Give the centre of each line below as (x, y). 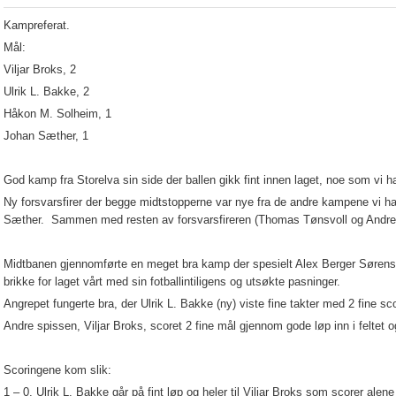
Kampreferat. (37, 25)
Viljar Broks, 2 (40, 69)
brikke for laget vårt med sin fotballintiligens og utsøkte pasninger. (172, 282)
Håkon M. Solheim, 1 (57, 114)
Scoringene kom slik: (57, 370)
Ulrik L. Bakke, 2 (46, 91)
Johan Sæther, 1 (46, 136)
